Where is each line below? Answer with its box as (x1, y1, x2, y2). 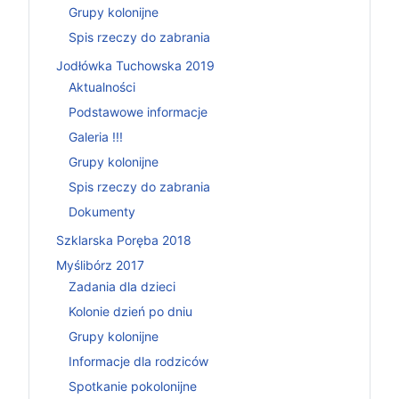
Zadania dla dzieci (69, 279, 175, 294)
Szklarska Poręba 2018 (56, 232, 191, 248)
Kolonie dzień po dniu (69, 304, 192, 319)
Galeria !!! (69, 129, 123, 144)
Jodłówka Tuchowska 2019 (56, 57, 215, 73)
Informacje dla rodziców (69, 354, 208, 369)
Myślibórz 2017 (56, 256, 144, 273)
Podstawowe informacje (69, 104, 208, 119)
